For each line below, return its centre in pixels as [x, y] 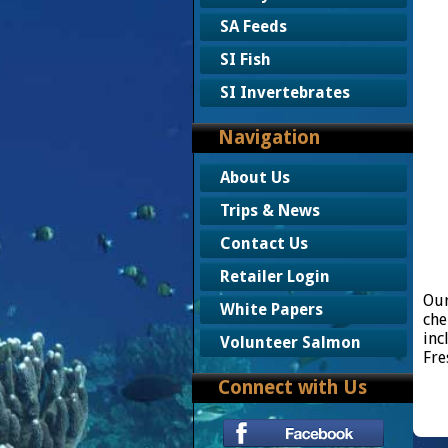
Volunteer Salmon [290, 342]
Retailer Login [274, 276]
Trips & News [269, 210]
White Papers [271, 309]
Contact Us [263, 243]
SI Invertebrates [284, 92]
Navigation [269, 137]
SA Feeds [253, 26]
